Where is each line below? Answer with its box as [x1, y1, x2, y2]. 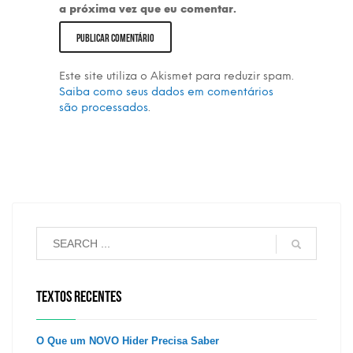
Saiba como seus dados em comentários [59, 85, 273, 98]
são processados [59, 101, 148, 114]
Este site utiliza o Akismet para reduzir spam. [59, 69, 294, 83]
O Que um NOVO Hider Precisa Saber [36, 335, 219, 347]
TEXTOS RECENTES [36, 287, 121, 303]
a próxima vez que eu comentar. [59, 2, 236, 16]
